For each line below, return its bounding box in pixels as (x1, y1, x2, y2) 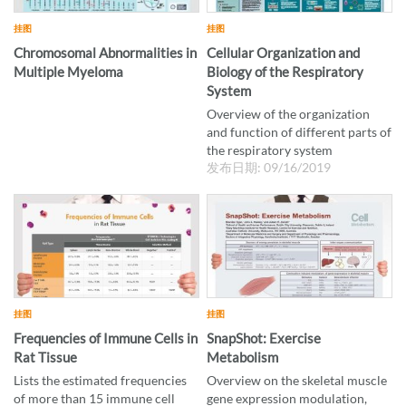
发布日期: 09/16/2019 (207, 159, 332, 175)
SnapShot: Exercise (207, 330, 322, 347)
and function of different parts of (207, 123, 392, 140)
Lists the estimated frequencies (14, 372, 187, 389)
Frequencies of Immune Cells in (14, 330, 198, 347)
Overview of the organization (207, 105, 371, 121)
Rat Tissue (14, 349, 77, 366)
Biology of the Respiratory (207, 63, 364, 80)
